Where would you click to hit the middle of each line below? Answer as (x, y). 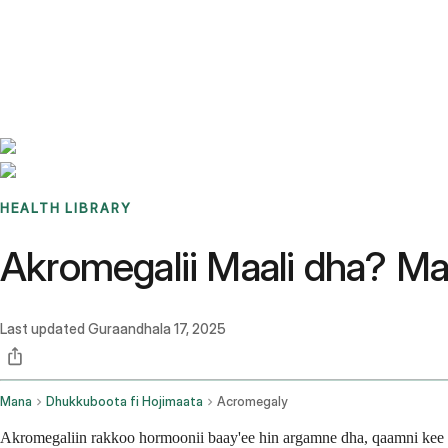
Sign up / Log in (100, 49)
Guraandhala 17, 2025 (157, 329)
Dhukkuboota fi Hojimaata (124, 402)
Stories (124, 25)
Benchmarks (63, 25)
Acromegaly (252, 402)
